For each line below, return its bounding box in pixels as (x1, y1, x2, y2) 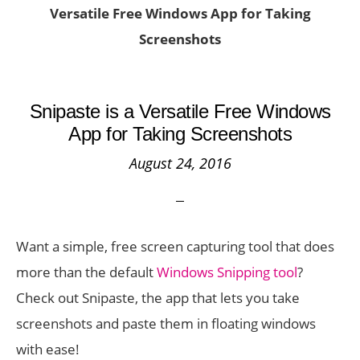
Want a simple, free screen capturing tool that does (16, 237, 334, 256)
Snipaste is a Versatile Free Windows (29, 100, 331, 122)
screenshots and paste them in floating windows (16, 314, 316, 333)
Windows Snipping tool (157, 263, 297, 281)
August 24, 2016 (129, 153, 231, 173)
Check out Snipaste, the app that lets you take (16, 288, 300, 307)
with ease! (16, 340, 80, 358)
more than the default (16, 263, 157, 281)
